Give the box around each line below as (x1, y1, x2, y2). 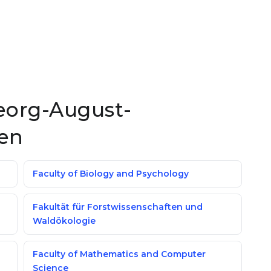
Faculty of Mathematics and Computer (33, 249, 206, 260)
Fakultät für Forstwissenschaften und (33, 201, 203, 212)
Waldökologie (33, 215, 96, 226)
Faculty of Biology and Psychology (33, 168, 189, 179)
